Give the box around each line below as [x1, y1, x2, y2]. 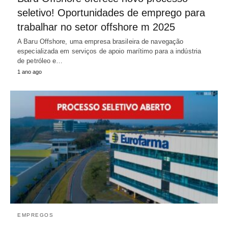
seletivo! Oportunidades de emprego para [17, 7, 205, 19]
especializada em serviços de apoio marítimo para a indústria [17, 47, 202, 55]
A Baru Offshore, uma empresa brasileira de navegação [17, 38, 184, 46]
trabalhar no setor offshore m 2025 [17, 21, 175, 33]
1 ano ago [17, 69, 42, 75]
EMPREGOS [17, 212, 53, 218]
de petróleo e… [17, 57, 63, 65]
